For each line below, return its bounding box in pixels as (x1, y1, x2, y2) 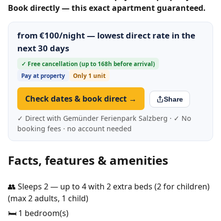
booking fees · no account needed (17, 123, 132, 133)
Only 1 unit (73, 71, 106, 79)
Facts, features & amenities (8, 151, 168, 168)
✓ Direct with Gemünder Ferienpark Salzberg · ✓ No (17, 113, 191, 123)
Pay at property (21, 71, 65, 79)
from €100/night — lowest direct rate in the (17, 29, 195, 41)
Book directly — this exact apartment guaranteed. (8, 2, 206, 13)
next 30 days (17, 42, 69, 54)
